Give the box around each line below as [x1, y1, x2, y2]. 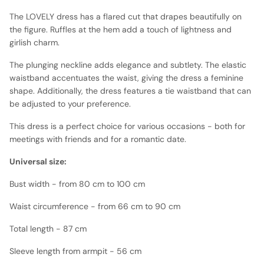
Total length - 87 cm [9, 223, 87, 234]
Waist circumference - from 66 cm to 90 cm [9, 200, 180, 212]
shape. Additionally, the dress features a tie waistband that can [9, 85, 251, 96]
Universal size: [9, 156, 67, 167]
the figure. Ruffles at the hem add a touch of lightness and [9, 24, 232, 35]
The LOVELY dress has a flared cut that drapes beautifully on [9, 11, 242, 22]
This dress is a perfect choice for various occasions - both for [9, 120, 245, 131]
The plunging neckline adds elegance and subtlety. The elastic [9, 59, 246, 70]
